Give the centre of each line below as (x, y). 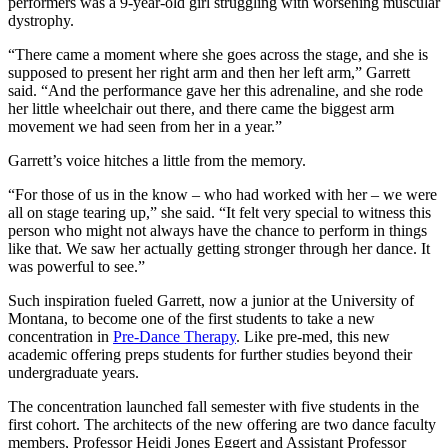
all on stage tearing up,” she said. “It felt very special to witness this (219, 213)
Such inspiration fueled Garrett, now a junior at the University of (211, 301)
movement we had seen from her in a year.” (145, 127)
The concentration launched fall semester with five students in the (213, 407)
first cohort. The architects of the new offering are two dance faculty (222, 425)
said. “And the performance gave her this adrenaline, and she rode (215, 91)
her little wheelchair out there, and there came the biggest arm (201, 109)
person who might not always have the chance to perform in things (217, 231)
